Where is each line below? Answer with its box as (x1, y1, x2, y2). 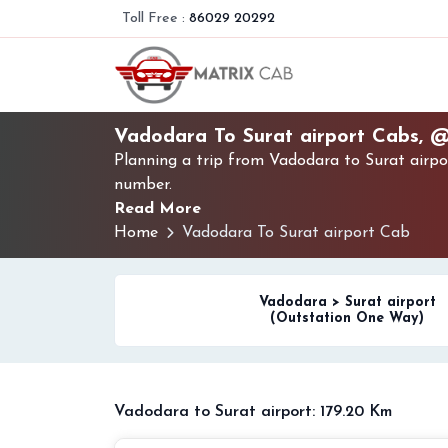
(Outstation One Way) (270, 310, 425, 326)
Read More (114, 201, 201, 217)
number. (114, 177, 172, 193)
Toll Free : (122, 11, 185, 26)
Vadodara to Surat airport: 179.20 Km (114, 404, 392, 420)
